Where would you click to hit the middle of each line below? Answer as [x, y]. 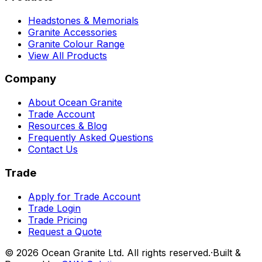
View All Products [68, 55]
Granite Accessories [73, 32]
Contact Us [53, 149]
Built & [227, 252]
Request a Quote [65, 231]
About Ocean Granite [75, 103]
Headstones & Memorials [83, 20]
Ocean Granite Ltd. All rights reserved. [125, 252]
